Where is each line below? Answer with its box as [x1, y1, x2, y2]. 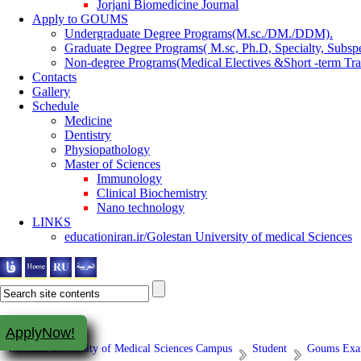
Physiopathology [64, 143, 150, 156]
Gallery [32, 85, 70, 98]
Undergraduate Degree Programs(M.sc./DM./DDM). [64, 27, 333, 40]
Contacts [32, 70, 77, 84]
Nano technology [97, 201, 185, 214]
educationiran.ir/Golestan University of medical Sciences [64, 230, 352, 243]
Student [252, 342, 287, 355]
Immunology [97, 172, 162, 185]
